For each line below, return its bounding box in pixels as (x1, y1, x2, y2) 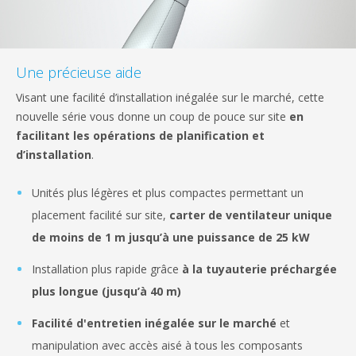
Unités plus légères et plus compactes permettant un (32, 185, 304, 201)
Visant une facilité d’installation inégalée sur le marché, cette (16, 90, 324, 106)
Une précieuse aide (16, 63, 141, 83)
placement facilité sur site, (32, 207, 169, 223)
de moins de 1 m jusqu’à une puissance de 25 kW (32, 230, 310, 246)
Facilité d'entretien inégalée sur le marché (32, 315, 277, 331)
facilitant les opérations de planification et (16, 128, 265, 144)
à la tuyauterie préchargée (182, 261, 337, 277)
